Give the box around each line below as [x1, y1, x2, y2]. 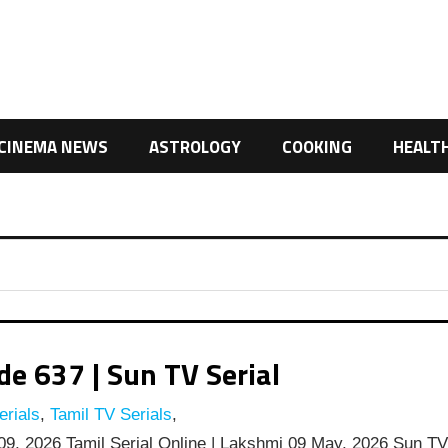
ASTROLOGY [149, 133, 242, 160]
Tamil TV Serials [44, 405, 172, 425]
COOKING [281, 133, 352, 160]
